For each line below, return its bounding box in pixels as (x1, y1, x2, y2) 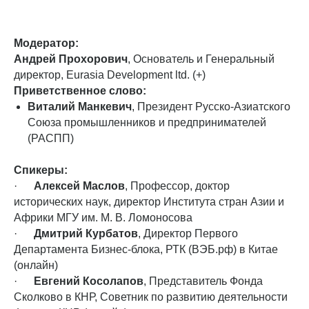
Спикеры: (14, 163, 68, 176)
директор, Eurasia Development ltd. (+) (14, 68, 206, 81)
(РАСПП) (28, 132, 74, 144)
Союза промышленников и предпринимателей (28, 116, 266, 128)
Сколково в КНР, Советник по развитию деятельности (14, 290, 288, 303)
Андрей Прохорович (14, 52, 128, 65)
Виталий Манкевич (28, 100, 132, 112)
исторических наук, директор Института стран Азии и (14, 195, 284, 208)
